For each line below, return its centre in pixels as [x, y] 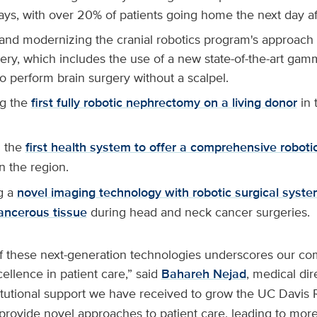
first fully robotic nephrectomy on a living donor [164, 103]
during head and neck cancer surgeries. [198, 212]
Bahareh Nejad [203, 274]
